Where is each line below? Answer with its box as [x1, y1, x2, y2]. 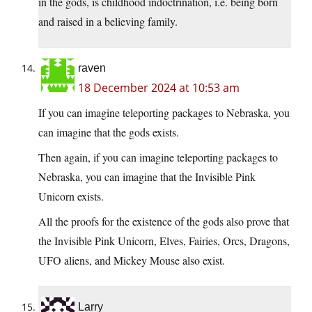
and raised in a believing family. [38, 14, 178, 29]
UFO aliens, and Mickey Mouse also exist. [38, 253, 225, 268]
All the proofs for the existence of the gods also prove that [38, 214, 289, 229]
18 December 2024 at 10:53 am [78, 80, 240, 96]
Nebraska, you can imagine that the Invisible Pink [38, 169, 256, 185]
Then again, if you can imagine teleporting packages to [38, 150, 278, 165]
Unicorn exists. [38, 189, 104, 204]
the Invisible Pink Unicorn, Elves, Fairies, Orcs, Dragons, [38, 233, 290, 249]
